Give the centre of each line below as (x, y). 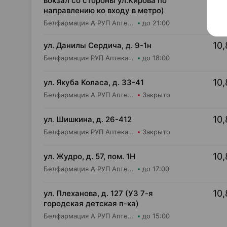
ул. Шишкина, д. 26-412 (88, 119)
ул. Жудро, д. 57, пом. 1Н (89, 156)
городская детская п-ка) (91, 203)
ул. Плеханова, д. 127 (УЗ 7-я (98, 193)
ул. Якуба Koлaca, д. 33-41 (94, 82)
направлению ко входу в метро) (104, 10)
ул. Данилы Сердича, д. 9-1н (98, 45)
